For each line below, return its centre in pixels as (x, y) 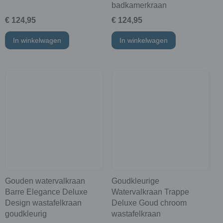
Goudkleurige (135, 181)
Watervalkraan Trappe (150, 192)
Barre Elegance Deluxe (46, 192)
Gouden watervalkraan (45, 181)
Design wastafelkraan (43, 203)
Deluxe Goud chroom (149, 203)
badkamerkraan (139, 5)
